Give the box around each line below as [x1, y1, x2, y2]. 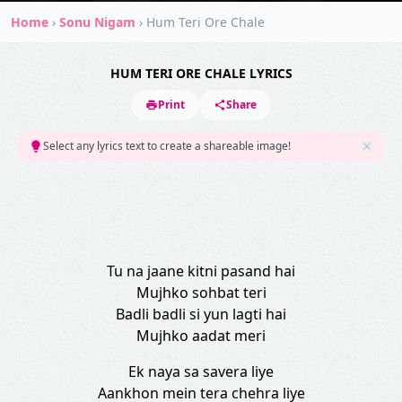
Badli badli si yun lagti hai [116, 304, 286, 324]
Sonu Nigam [59, 13, 135, 31]
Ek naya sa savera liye [128, 362, 274, 381]
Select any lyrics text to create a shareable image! [43, 138, 291, 153]
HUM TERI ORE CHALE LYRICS [109, 65, 293, 82]
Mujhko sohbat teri [135, 283, 267, 302]
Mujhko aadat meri [136, 326, 266, 345]
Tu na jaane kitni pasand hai [107, 261, 295, 281]
